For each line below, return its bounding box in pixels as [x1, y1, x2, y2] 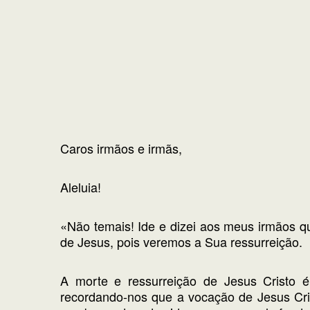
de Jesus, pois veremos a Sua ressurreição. [60, 232, 302, 250]
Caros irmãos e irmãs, [60, 139, 182, 157]
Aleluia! [60, 178, 101, 196]
